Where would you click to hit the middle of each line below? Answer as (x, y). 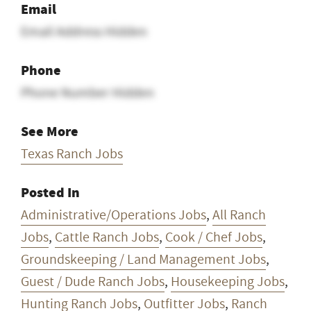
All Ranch (239, 215)
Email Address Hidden (84, 32)
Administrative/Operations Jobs (114, 215)
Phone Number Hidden (87, 93)
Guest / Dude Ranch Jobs (93, 281)
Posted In (50, 192)
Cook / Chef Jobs (214, 237)
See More (50, 131)
